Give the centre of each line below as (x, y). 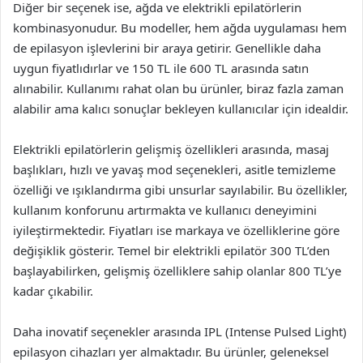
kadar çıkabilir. (53, 291)
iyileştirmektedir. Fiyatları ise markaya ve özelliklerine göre (176, 230)
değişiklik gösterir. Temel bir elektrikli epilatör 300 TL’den (171, 250)
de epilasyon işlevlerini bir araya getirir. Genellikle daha (167, 48)
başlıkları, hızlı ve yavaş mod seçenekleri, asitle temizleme (174, 169)
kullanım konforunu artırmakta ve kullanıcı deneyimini (165, 210)
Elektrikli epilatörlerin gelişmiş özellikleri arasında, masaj (171, 149)
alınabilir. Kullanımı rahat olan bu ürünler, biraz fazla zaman (178, 88)
